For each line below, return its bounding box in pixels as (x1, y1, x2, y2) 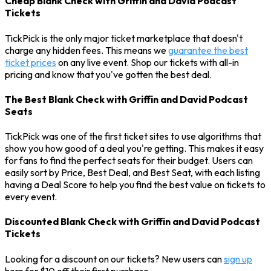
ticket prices (5, 56, 56, 68)
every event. (5, 191, 57, 203)
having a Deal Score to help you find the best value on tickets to (5, 178, 266, 191)
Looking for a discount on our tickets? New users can (5, 252, 224, 265)
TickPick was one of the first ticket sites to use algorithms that (5, 130, 261, 143)
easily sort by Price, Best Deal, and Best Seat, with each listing (5, 166, 260, 179)
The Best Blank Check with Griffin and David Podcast (5, 93, 248, 105)
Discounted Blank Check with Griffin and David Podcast (5, 215, 260, 228)
